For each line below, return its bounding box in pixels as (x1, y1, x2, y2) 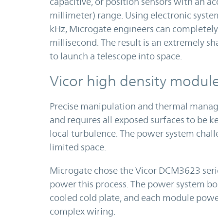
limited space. (50, 142, 106, 153)
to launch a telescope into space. (50, 51, 182, 62)
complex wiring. (50, 206, 115, 217)
